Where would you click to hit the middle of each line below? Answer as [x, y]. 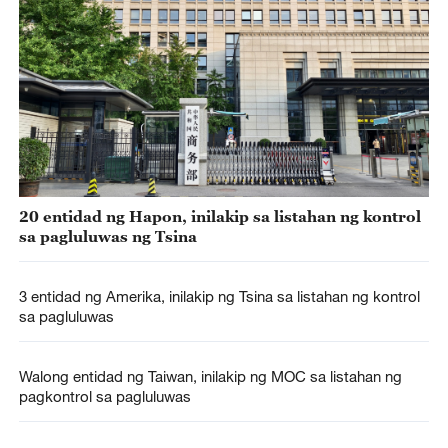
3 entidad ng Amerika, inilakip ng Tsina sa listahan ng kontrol [219, 296]
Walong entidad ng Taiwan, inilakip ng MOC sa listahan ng [210, 376]
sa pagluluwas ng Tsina [107, 235]
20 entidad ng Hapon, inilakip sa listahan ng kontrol [219, 215]
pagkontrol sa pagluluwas [104, 396]
